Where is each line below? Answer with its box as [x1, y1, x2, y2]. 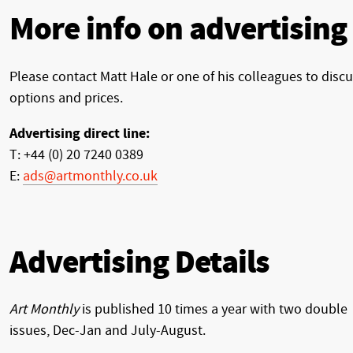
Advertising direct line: [9, 124, 150, 142]
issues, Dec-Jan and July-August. [9, 321, 206, 339]
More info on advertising [9, 11, 347, 49]
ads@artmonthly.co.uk [23, 167, 158, 184]
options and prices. [9, 89, 123, 106]
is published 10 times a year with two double [79, 300, 347, 318]
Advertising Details [9, 243, 269, 281]
